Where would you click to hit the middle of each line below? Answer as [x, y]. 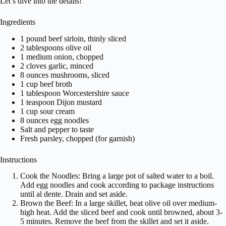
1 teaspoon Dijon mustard [61, 102]
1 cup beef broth [46, 84]
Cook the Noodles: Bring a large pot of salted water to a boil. [117, 176]
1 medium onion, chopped [62, 56]
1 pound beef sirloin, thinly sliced [73, 38]
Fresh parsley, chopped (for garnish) [77, 138]
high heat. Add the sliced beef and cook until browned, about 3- [121, 212]
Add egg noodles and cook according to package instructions [117, 185]
